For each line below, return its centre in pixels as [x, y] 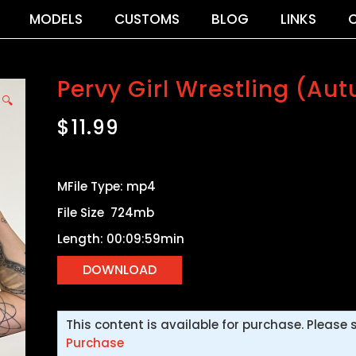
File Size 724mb [106, 212]
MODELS [56, 19]
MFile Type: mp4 [106, 186]
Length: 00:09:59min [121, 238]
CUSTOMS [147, 19]
